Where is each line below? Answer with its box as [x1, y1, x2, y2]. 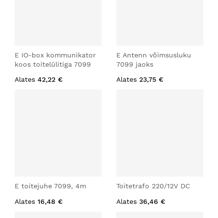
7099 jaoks [116, 60, 153, 68]
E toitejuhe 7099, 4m [15, 182, 86, 190]
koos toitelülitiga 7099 [15, 60, 91, 68]
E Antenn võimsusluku [116, 51, 191, 59]
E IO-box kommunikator [15, 51, 96, 59]
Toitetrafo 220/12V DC [116, 182, 190, 190]
